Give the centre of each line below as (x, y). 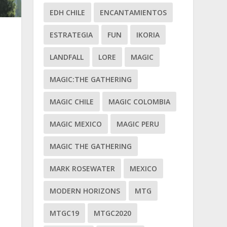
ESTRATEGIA (71, 34)
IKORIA (148, 34)
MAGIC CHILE (72, 101)
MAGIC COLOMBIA (140, 101)
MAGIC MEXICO (76, 124)
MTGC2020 (113, 213)
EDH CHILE (68, 12)
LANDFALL (67, 57)
